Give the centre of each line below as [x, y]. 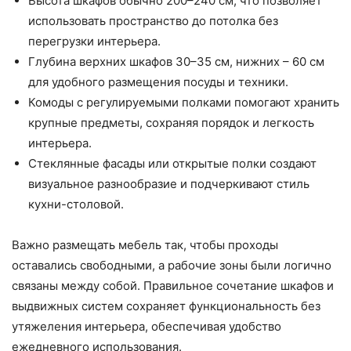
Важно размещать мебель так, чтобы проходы [145, 245]
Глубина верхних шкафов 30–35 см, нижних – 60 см [176, 62]
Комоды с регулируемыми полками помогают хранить [184, 103]
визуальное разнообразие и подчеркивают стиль [169, 184]
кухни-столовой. [76, 204]
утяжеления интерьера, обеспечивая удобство [147, 327]
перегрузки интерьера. [94, 42]
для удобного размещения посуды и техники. [158, 82]
